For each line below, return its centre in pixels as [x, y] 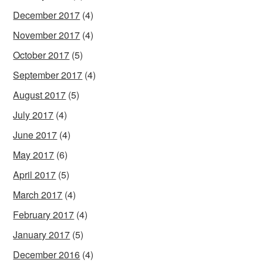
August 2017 [40, 95]
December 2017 [47, 15]
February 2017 [44, 214]
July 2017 [33, 114]
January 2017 [42, 234]
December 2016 [47, 254]
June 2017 [35, 134]
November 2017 [47, 35]
